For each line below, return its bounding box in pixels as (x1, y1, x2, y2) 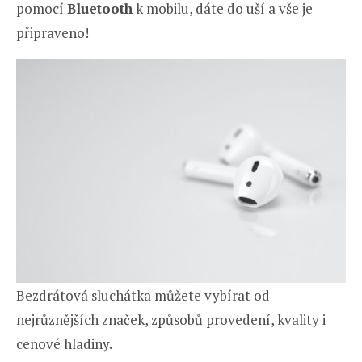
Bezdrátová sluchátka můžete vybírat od (16, 285, 270, 305)
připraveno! (16, 23, 89, 42)
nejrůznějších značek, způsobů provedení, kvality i (16, 309, 326, 329)
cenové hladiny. (16, 334, 112, 353)
